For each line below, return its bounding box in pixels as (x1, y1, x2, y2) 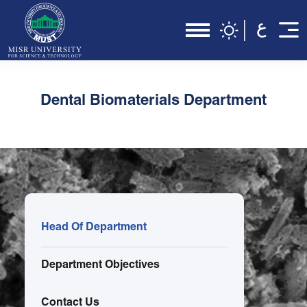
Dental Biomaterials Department (40, 94, 267, 109)
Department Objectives (41, 260, 160, 271)
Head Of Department (41, 223, 147, 234)
